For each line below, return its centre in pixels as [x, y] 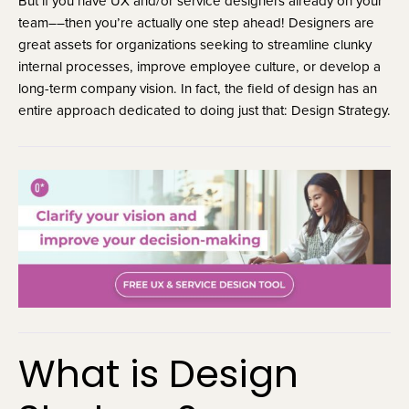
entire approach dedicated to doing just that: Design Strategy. [204, 110]
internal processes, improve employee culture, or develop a [199, 66]
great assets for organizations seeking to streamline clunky [195, 44]
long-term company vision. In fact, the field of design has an [198, 88]
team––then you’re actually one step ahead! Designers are [196, 22]
